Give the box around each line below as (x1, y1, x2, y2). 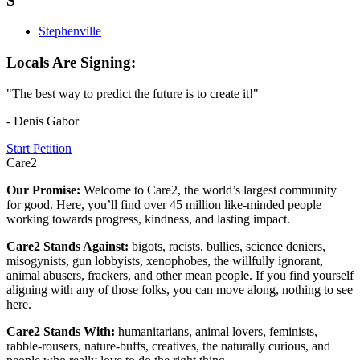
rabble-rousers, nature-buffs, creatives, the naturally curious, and (6, 338, 330, 353)
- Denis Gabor (6, 113, 79, 128)
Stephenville (39, 24, 101, 39)
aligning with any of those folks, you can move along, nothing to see (6, 282, 353, 297)
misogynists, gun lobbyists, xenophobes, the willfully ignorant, (6, 253, 323, 268)
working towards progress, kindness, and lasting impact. (6, 211, 290, 226)
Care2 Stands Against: (6, 239, 132, 253)
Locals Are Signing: (6, 53, 136, 71)
